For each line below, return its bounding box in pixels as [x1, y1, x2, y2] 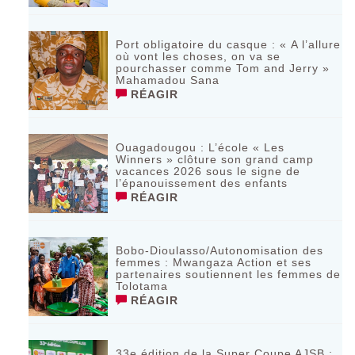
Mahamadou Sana [116, 73, 220, 86]
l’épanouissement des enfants [116, 176, 288, 189]
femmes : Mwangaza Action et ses [116, 255, 312, 269]
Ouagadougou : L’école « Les [116, 140, 285, 154]
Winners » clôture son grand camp [116, 152, 315, 166]
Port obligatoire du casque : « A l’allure [116, 37, 342, 51]
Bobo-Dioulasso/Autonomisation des [116, 243, 324, 257]
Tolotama [116, 279, 169, 292]
